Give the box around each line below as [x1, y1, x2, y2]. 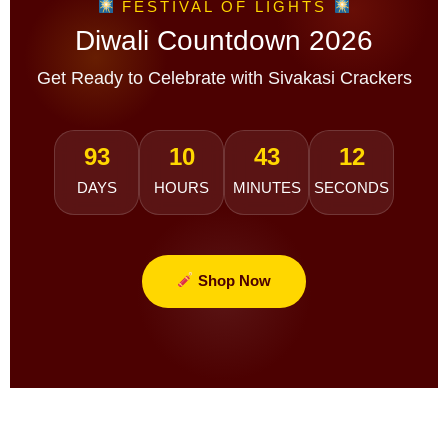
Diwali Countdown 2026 [75, 24, 373, 56]
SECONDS [314, 179, 389, 197]
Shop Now [193, 272, 271, 289]
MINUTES [232, 179, 301, 197]
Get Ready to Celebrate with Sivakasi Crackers [36, 67, 412, 88]
